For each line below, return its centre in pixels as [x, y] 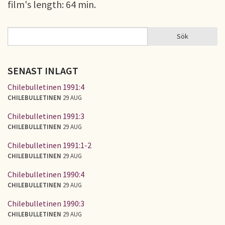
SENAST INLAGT [43, 71]
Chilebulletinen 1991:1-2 [49, 145]
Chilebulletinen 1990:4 [46, 174]
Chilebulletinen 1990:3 [46, 203]
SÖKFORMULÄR [42, 42]
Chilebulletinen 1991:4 [46, 87]
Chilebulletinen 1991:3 [46, 116]
